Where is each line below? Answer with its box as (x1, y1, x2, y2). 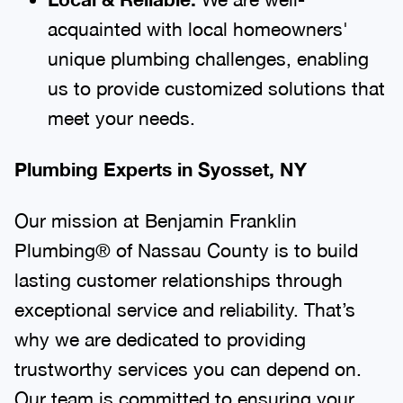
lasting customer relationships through (14, 259, 343, 282)
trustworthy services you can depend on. (14, 348, 362, 371)
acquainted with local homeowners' (47, 8, 348, 31)
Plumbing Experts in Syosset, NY (14, 148, 307, 172)
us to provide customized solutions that (47, 67, 385, 90)
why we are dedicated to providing (14, 318, 306, 341)
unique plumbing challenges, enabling (47, 38, 369, 60)
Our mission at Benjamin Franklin (14, 200, 297, 222)
